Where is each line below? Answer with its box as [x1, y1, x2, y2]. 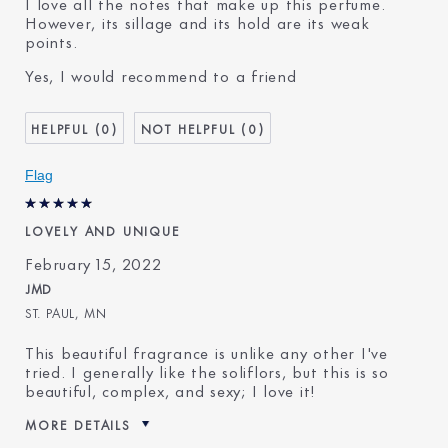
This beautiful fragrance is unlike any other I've [25, 338, 388, 364]
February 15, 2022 [25, 249, 162, 275]
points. [25, 27, 78, 53]
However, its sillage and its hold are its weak [25, 8, 370, 34]
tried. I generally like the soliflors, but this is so [25, 357, 389, 383]
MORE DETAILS [25, 413, 131, 434]
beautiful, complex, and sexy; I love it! [25, 376, 316, 402]
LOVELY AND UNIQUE [25, 219, 181, 240]
